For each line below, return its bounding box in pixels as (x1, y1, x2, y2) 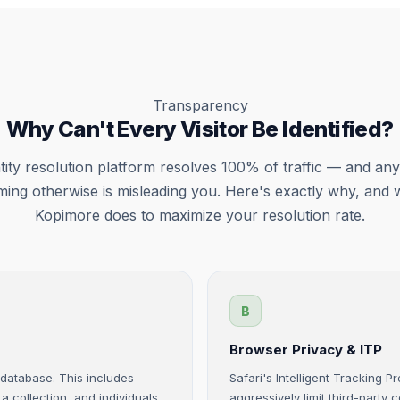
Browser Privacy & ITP (229, 341, 382, 358)
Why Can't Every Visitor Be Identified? (6, 116, 394, 142)
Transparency (152, 96, 248, 114)
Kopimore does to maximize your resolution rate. (35, 206, 365, 224)
